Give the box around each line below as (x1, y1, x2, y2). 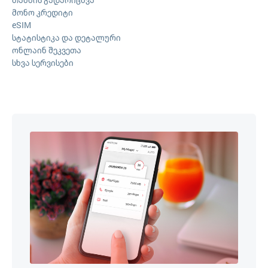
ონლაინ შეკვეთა (12, 44, 81, 56)
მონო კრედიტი (12, 7, 73, 18)
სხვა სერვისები (12, 57, 74, 68)
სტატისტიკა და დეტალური (12, 32, 121, 43)
